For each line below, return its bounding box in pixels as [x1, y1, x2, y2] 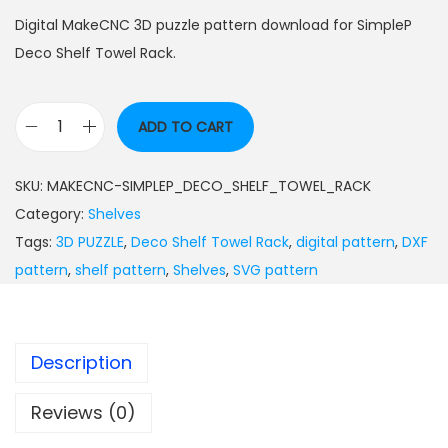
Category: [15, 203, 88, 224]
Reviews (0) [31, 399, 136, 425]
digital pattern [296, 231, 395, 252]
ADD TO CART [138, 116, 233, 137]
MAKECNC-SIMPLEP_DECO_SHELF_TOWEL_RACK [47, 175, 371, 196]
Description [31, 349, 132, 375]
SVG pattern [233, 259, 318, 280]
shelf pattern [75, 259, 166, 280]
